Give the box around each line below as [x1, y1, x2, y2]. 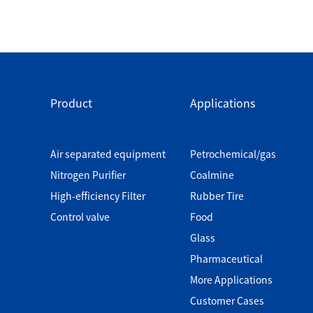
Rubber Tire [189, 189, 244, 203]
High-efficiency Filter [50, 189, 145, 203]
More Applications [189, 272, 272, 286]
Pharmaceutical [189, 252, 263, 265]
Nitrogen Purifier [50, 168, 126, 182]
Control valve [50, 210, 110, 224]
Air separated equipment [50, 147, 166, 161]
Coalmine [189, 168, 234, 182]
